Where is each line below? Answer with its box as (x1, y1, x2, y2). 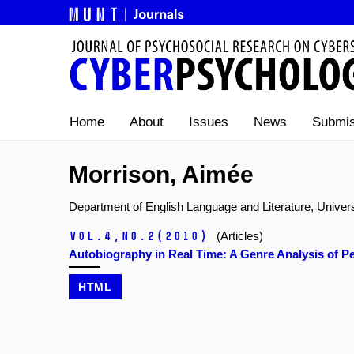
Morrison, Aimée (69, 161, 254, 188)
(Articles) (217, 229, 263, 243)
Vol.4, (69, 229, 121, 244)
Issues (189, 115, 228, 130)
